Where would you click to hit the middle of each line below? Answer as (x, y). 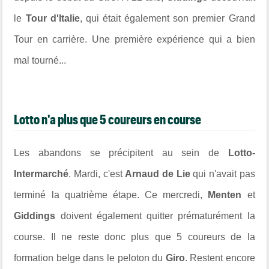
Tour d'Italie (51, 18)
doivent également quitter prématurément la (158, 216)
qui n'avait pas (222, 174)
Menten (228, 195)
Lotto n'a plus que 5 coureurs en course (108, 119)
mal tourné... (40, 60)
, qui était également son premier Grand (167, 18)
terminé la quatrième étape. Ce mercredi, (111, 195)
